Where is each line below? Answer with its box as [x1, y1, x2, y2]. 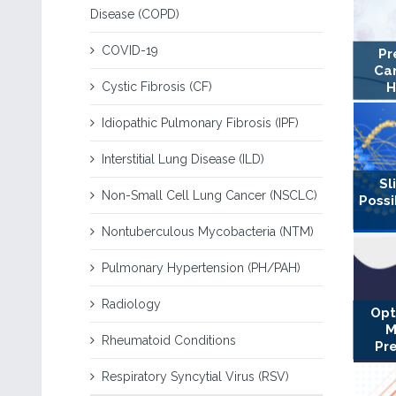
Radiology [102, 297, 161, 311]
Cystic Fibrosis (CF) [102, 80, 212, 94]
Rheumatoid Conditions [102, 333, 236, 347]
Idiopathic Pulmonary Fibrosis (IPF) [102, 116, 299, 130]
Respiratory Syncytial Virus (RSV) [102, 369, 289, 384]
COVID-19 [102, 43, 158, 57]
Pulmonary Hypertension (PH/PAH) [102, 261, 301, 275]
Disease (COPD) [90, 7, 179, 21]
